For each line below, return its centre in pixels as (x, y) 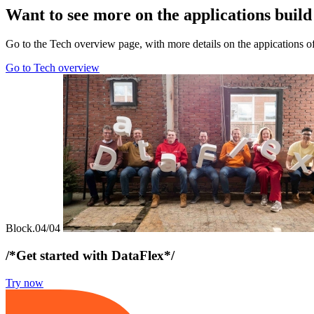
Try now (25, 282)
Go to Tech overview (53, 68)
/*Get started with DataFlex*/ (90, 256)
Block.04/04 (33, 228)
